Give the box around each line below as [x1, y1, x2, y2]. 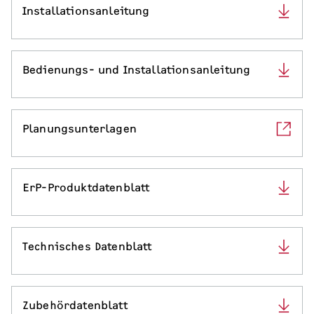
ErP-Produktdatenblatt [22, 181, 150, 195]
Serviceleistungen [22, 14, 124, 27]
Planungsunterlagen [22, 122, 137, 136]
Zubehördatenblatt [22, 299, 128, 313]
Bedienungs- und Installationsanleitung [22, 63, 251, 77]
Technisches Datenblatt [22, 240, 152, 254]
